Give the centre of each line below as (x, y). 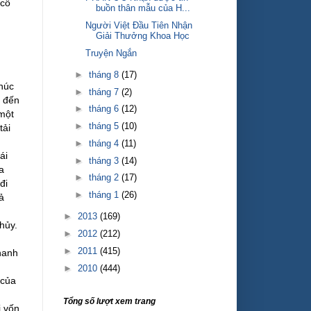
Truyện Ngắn (111, 53)
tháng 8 (105, 74)
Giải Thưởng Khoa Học (143, 35)
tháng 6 (105, 109)
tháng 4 (105, 143)
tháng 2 (105, 178)
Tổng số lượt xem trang (109, 301)
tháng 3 (105, 160)
